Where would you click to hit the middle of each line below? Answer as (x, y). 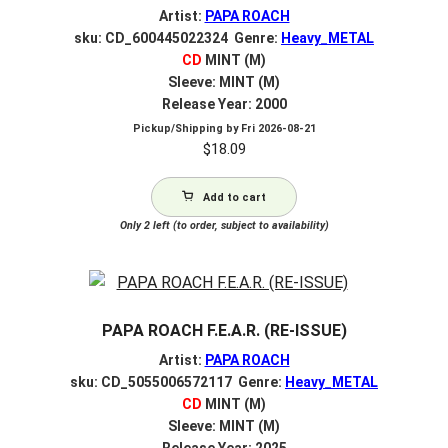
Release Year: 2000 (224, 103)
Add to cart (234, 198)
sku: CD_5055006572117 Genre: (177, 381)
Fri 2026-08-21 (278, 129)
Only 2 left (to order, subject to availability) (224, 226)
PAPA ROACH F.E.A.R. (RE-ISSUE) (224, 331)
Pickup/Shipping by (186, 129)
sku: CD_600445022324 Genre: (177, 37)
